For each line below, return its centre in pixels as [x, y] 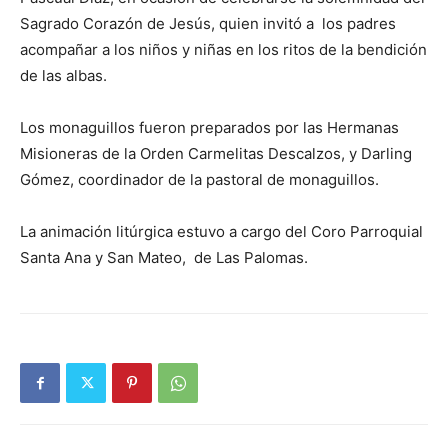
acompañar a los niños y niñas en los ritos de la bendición [223, 50]
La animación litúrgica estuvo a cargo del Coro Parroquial [221, 232]
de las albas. [63, 76]
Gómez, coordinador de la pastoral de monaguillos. [199, 180]
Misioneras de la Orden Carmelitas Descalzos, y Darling [216, 154]
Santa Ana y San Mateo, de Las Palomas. [164, 258]
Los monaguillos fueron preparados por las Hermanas [209, 128]
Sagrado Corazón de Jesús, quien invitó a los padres [208, 24]
